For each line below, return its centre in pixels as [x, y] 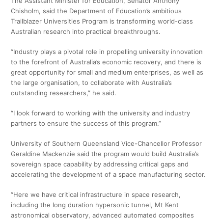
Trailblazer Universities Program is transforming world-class [102, 21]
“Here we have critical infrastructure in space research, [96, 195]
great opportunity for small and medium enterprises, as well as [107, 72]
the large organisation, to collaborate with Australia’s [92, 83]
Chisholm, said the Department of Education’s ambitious [96, 11]
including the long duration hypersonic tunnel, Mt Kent [95, 205]
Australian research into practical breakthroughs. [86, 32]
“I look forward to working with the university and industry [101, 113]
